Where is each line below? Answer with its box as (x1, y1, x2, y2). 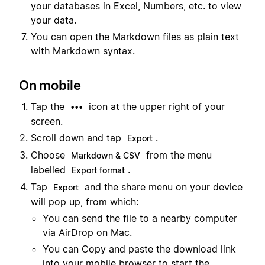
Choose (31, 149, 68, 161)
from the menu (143, 149, 212, 161)
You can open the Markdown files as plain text (31, 30, 239, 43)
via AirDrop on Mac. (43, 227, 132, 239)
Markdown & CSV (71, 150, 140, 161)
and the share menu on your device (82, 181, 243, 193)
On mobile (19, 77, 81, 93)
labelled (31, 164, 69, 176)
